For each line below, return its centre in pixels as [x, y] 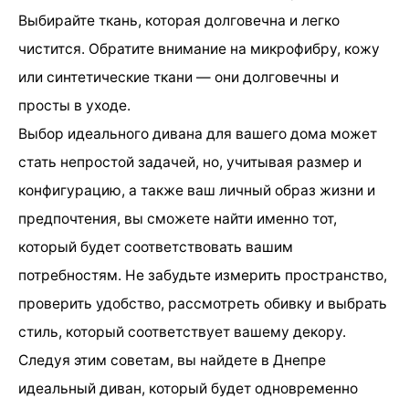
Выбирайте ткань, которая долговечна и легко [179, 20]
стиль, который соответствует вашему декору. [182, 331]
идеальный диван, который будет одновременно [188, 388]
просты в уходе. [74, 105]
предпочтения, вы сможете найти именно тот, [178, 218]
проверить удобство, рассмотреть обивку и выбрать [203, 303]
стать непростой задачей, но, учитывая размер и [190, 162]
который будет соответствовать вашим [156, 246]
